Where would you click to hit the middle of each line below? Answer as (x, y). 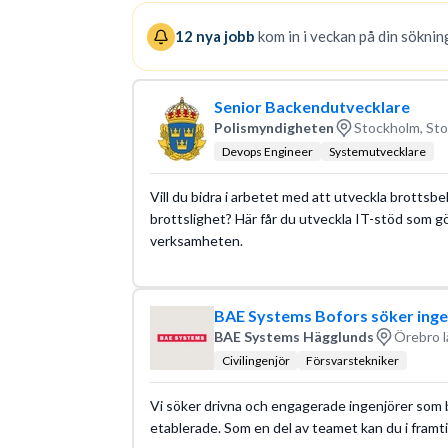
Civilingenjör (255, 360)
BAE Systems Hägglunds (293, 336)
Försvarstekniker (352, 360)
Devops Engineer (267, 151)
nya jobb (224, 36)
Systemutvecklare (377, 151)
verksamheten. (196, 240)
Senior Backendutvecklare (311, 106)
